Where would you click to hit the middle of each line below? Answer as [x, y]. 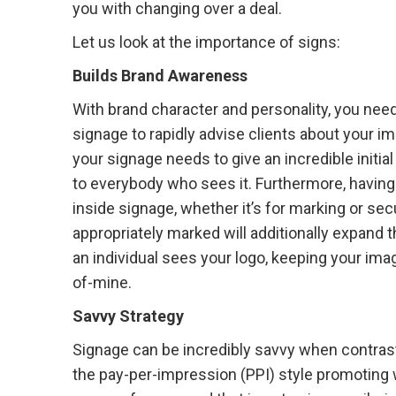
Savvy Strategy [128, 316]
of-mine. [102, 282]
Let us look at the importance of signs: [208, 42]
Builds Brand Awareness [160, 76]
